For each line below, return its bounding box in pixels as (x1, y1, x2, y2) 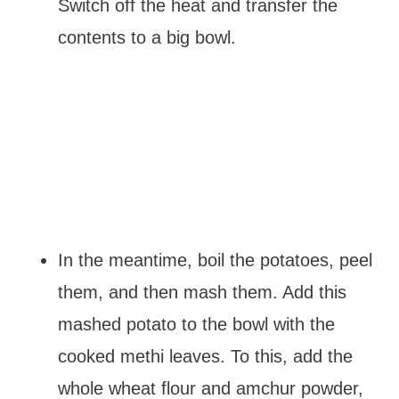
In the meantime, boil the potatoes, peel (57, 250, 372, 270)
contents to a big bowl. (57, 28, 236, 47)
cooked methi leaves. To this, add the (57, 346, 353, 366)
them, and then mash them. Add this (57, 282, 346, 302)
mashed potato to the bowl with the (57, 314, 335, 334)
